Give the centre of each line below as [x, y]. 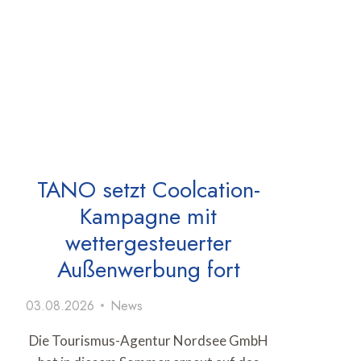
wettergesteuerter [148, 243]
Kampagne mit [148, 216]
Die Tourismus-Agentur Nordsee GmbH [148, 340]
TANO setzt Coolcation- [148, 189]
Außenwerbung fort [148, 269]
